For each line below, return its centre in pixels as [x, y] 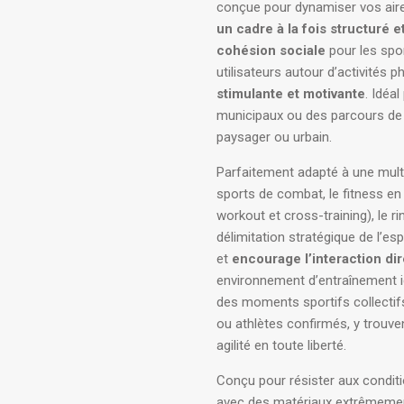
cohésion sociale [271, 50]
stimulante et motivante [291, 94]
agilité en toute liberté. [281, 345]
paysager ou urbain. [274, 137]
